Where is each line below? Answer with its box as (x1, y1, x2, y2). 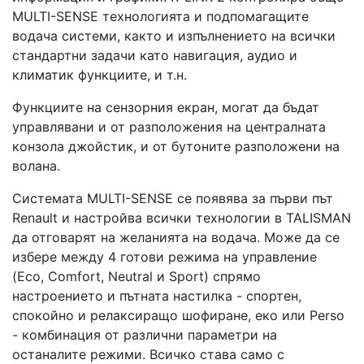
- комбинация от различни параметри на (12, 327, 277, 343)
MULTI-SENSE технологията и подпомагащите (12, 8, 309, 24)
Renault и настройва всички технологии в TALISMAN (12, 210, 351, 226)
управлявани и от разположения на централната (12, 119, 326, 135)
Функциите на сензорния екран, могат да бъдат (12, 99, 319, 115)
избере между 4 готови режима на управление (12, 249, 317, 265)
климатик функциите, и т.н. (12, 67, 187, 83)
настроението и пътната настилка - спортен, (12, 288, 301, 304)
